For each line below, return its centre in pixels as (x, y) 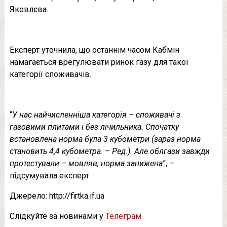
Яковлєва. (29, 10)
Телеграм (123, 216)
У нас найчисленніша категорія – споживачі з (96, 115)
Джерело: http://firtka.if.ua (57, 196)
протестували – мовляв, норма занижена (86, 164)
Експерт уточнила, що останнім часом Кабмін (94, 50)
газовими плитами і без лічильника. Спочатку (94, 127)
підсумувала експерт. (50, 176)
